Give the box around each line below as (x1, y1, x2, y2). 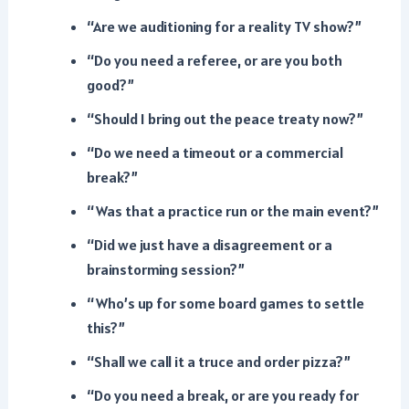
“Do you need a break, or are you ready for (86, 385, 359, 405)
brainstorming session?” (86, 259, 245, 279)
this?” (86, 318, 125, 338)
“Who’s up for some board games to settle (86, 293, 364, 313)
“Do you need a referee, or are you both (86, 50, 342, 70)
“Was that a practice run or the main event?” (86, 201, 379, 221)
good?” (86, 75, 134, 95)
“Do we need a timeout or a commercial (86, 142, 343, 163)
